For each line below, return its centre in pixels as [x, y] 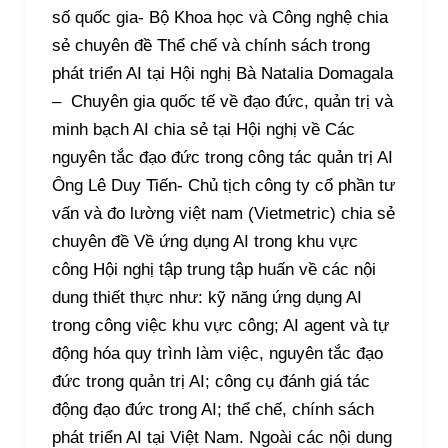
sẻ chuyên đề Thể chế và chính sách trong [210, 45]
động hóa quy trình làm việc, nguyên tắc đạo [217, 353]
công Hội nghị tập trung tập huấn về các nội [213, 269]
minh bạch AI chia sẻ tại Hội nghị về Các [203, 129]
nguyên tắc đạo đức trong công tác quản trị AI [222, 157]
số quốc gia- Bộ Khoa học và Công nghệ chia [219, 17]
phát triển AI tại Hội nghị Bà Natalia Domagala [222, 73]
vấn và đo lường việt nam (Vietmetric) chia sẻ [223, 213]
